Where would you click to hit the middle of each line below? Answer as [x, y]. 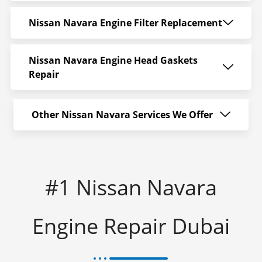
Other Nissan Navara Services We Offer [122, 115]
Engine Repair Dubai [131, 226]
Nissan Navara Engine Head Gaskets [113, 61]
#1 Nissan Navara [131, 188]
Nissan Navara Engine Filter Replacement [125, 23]
